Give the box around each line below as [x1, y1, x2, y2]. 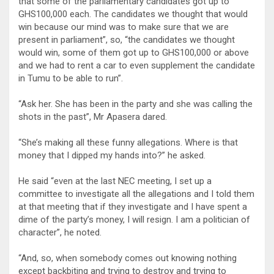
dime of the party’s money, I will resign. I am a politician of [18, 213, 250, 225]
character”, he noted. [18, 226, 102, 238]
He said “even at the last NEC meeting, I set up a [18, 175, 212, 187]
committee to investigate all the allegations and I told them [18, 188, 254, 199]
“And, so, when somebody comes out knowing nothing [18, 252, 237, 264]
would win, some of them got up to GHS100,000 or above [18, 46, 249, 58]
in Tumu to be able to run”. [18, 72, 123, 84]
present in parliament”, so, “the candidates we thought [18, 34, 235, 45]
